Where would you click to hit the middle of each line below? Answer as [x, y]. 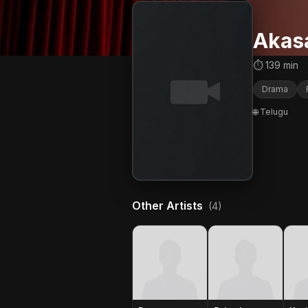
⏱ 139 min [276, 65]
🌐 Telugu [271, 112]
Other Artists [169, 206]
